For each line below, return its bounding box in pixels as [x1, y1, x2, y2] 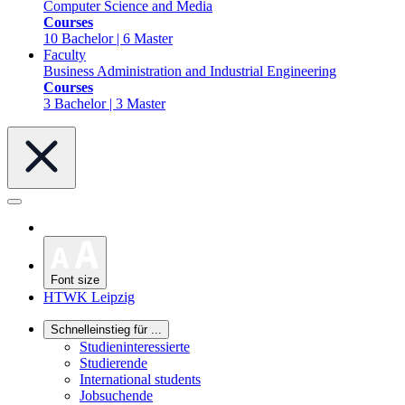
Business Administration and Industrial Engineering [43, 63, 336, 79]
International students [80, 371, 201, 387]
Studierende [80, 354, 147, 371]
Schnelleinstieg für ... [51, 322, 162, 336]
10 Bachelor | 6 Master [43, 31, 173, 46]
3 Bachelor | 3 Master [43, 96, 165, 111]
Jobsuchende [80, 387, 153, 403]
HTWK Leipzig [43, 288, 135, 305]
